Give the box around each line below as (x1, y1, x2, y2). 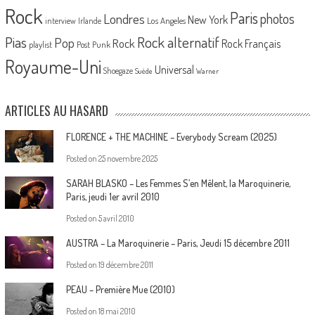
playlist (28, 39, 52, 50)
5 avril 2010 (98, 213, 134, 224)
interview (44, 15, 76, 26)
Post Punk (76, 39, 110, 50)
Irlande (77, 15, 101, 26)
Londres (103, 10, 145, 27)
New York (187, 13, 228, 27)
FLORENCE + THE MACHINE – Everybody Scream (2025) (65, 131, 277, 143)
